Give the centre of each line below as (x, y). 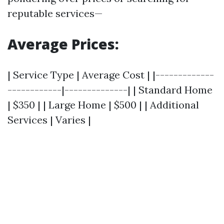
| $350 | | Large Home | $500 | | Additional (103, 105)
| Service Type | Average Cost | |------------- (111, 75)
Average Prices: (63, 44)
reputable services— (55, 13)
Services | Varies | (49, 120)
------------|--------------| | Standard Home (110, 90)
